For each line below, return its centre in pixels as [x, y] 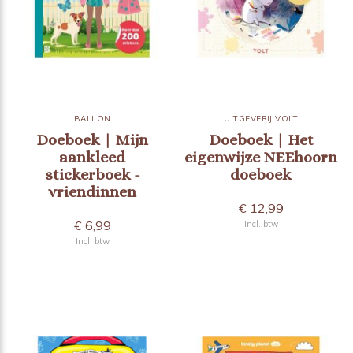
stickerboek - [92, 174]
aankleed [92, 157]
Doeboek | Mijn [92, 139]
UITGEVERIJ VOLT [261, 118]
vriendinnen [92, 191]
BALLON [92, 118]
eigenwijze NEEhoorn [261, 157]
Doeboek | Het [261, 139]
